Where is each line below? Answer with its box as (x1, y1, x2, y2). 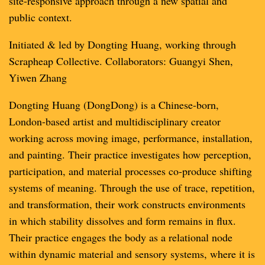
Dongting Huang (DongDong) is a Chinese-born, (9, 98, 219, 112)
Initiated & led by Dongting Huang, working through (9, 37, 236, 51)
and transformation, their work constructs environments (9, 197, 245, 211)
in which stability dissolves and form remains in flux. (9, 214, 236, 228)
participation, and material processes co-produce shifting (9, 164, 252, 178)
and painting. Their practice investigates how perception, (9, 147, 251, 161)
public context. (9, 10, 72, 24)
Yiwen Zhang (9, 70, 67, 85)
